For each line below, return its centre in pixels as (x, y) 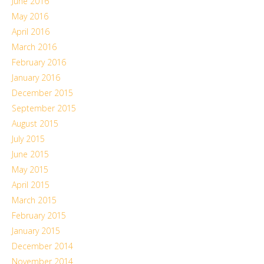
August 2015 (35, 123)
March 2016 (34, 47)
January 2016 (36, 77)
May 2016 (30, 16)
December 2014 (42, 246)
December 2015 (42, 93)
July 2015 (28, 139)
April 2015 (31, 185)
